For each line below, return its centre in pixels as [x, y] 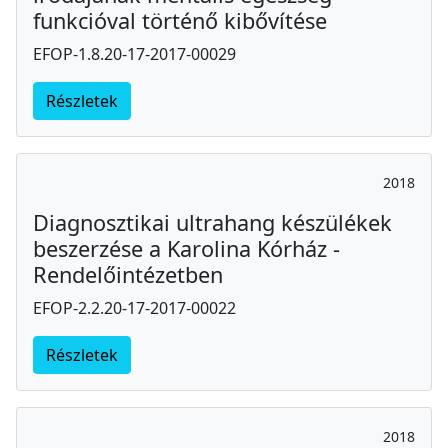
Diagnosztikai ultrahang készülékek [212, 222]
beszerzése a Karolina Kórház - [186, 248]
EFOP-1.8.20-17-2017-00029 [134, 53]
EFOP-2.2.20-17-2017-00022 [134, 307]
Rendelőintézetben [128, 274]
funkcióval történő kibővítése [180, 20]
